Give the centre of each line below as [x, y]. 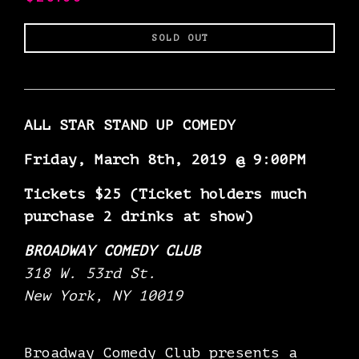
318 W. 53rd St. [90, 274]
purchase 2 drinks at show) [139, 217]
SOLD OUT [180, 37]
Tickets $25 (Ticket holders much [165, 194]
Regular [46, 31]
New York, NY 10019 [103, 296]
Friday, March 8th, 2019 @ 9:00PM [165, 160]
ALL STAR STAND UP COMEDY [130, 125]
